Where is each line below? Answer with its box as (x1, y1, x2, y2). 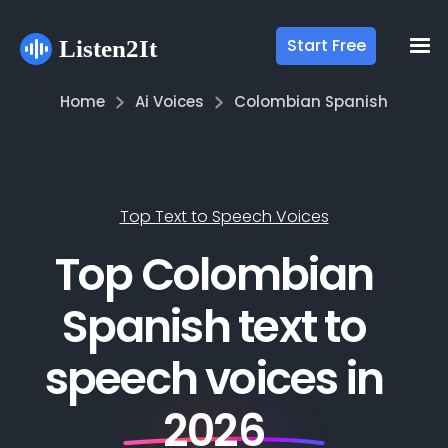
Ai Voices (135, 91, 204, 112)
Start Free (286, 34, 366, 57)
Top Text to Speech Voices (119, 205, 329, 228)
